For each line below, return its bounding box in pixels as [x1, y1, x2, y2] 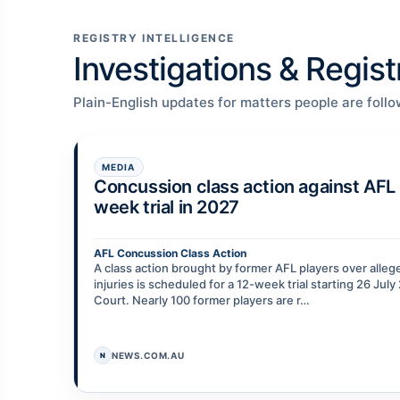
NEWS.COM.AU [112, 350, 185, 362]
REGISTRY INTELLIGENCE [73, 31, 235, 46]
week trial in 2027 [94, 196, 239, 219]
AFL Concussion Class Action [94, 246, 246, 261]
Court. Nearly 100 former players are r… [94, 293, 310, 308]
